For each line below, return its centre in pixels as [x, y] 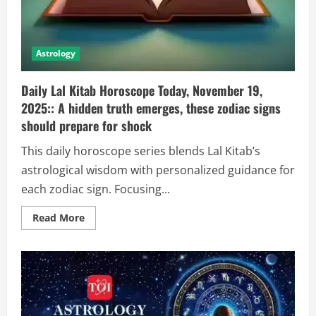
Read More [59, 218]
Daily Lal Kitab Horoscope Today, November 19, [142, 91]
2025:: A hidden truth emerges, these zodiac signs [151, 108]
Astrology [56, 54]
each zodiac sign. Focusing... [96, 189]
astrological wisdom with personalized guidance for [158, 170]
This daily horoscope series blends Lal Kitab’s [141, 151]
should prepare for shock [86, 126]
